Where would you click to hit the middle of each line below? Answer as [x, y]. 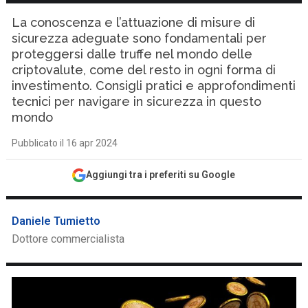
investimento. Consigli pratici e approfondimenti [154, 86]
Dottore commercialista [68, 239]
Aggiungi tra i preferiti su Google [161, 175]
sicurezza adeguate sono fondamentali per [140, 38]
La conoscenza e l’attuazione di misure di [134, 22]
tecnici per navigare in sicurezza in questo [137, 101]
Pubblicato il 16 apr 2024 [65, 143]
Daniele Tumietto [56, 221]
